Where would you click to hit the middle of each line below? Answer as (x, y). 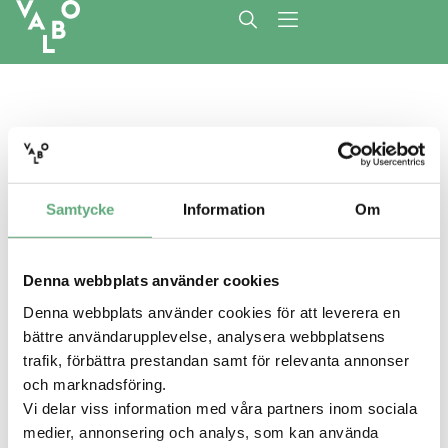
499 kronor (127, 369)
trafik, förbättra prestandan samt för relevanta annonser (216, 360)
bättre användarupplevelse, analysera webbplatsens (204, 336)
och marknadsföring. (95, 384)
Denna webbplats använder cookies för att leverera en (211, 312)
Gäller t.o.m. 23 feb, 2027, (149, 417)
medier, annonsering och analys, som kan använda (201, 432)
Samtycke (80, 209)
